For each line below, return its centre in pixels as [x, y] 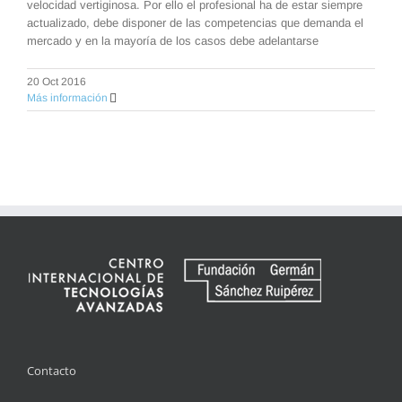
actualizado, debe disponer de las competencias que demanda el [195, 22]
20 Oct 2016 [57, 81]
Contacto [52, 370]
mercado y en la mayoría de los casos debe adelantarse [173, 40]
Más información [67, 97]
